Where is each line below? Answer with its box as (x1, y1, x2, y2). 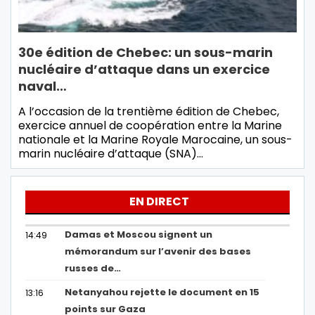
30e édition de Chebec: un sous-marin (18, 44, 273, 62)
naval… (18, 77, 67, 96)
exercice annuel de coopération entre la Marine (18, 117, 282, 134)
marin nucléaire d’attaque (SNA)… (18, 146, 203, 162)
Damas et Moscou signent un (65, 228, 213, 242)
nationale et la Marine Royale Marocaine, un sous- (18, 131, 292, 148)
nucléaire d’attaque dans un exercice (18, 60, 270, 79)
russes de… (65, 262, 122, 276)
